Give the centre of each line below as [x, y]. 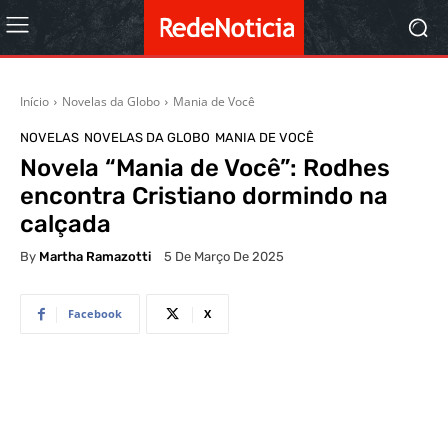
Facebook [95, 314]
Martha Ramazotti [95, 256]
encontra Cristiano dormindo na [204, 196]
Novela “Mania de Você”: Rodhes [205, 168]
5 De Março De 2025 [224, 257]
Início [34, 101]
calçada [65, 224]
